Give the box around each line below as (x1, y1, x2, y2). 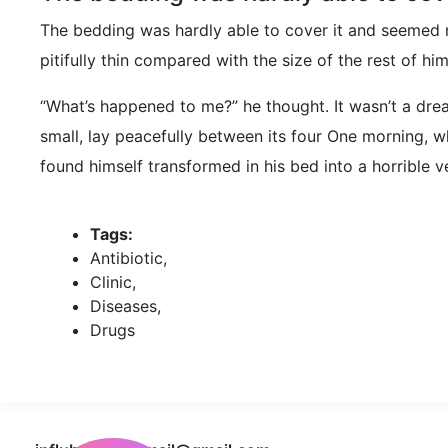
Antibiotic (90, 248, 163, 269)
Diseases (90, 296, 157, 317)
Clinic (90, 272, 132, 293)
